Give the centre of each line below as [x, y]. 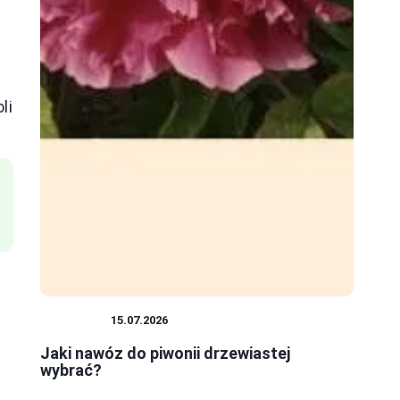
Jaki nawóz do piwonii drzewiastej [165, 354]
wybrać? [71, 371]
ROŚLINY [75, 321]
